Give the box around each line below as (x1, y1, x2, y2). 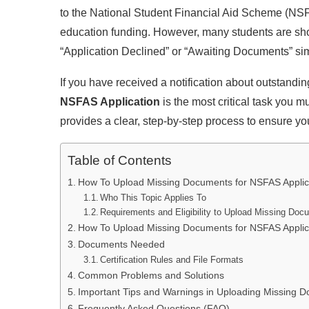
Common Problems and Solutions (77, 270, 224, 281)
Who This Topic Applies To (100, 192, 207, 203)
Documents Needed (77, 239, 165, 250)
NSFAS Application (60, 96, 160, 108)
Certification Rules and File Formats (100, 255, 244, 265)
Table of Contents (68, 153, 172, 168)
